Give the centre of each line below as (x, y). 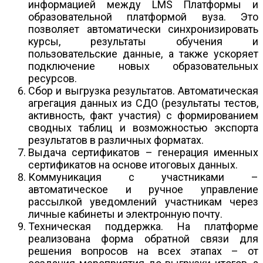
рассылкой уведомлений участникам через (143, 201)
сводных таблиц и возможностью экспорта (143, 127)
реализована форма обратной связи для (143, 238)
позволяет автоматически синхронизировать (143, 29)
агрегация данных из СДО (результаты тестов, (143, 103)
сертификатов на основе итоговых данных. (133, 164)
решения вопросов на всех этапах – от (143, 251)
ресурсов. (53, 78)
